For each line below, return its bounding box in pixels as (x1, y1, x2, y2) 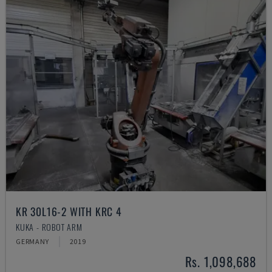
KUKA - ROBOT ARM (16, 220, 83, 233)
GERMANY (16, 237, 49, 246)
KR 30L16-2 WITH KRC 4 (16, 203, 122, 219)
